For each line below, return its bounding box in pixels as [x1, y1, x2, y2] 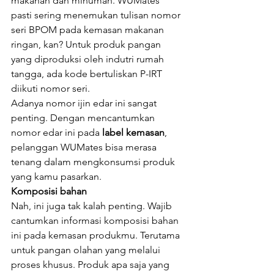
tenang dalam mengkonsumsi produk [11, 156, 177, 168]
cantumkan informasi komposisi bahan [11, 215, 181, 226]
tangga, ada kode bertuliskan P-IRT [11, 68, 165, 80]
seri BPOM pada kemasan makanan [11, 24, 166, 35]
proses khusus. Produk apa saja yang [11, 259, 172, 270]
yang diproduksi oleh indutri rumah [11, 53, 166, 65]
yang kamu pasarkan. [11, 171, 102, 182]
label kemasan [102, 127, 165, 138]
